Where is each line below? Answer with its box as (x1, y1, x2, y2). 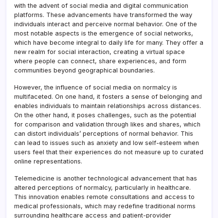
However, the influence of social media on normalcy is (14, 84, 177, 91)
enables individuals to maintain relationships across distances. (14, 102, 201, 110)
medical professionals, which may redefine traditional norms (14, 202, 196, 210)
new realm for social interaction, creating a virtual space (14, 48, 185, 56)
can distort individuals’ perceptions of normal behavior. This (14, 130, 193, 138)
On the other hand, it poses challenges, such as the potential (14, 111, 196, 119)
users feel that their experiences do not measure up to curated (14, 148, 203, 156)
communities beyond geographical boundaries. (14, 67, 155, 74)
